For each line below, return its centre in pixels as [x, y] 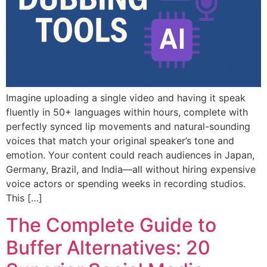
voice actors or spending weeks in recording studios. [126, 184]
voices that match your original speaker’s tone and [120, 141]
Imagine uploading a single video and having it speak [126, 98]
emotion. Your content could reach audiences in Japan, [130, 155]
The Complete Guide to [111, 225]
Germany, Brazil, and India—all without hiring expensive [131, 170]
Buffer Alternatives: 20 [108, 247]
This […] [24, 198]
